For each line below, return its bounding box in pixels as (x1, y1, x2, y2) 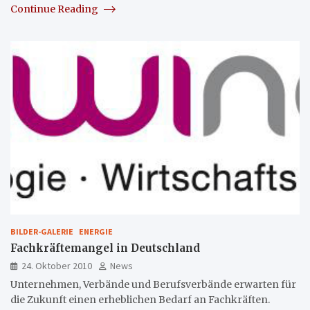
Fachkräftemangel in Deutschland (10, 241, 200, 255)
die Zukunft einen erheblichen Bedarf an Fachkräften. (10, 293, 270, 306)
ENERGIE (79, 226, 113, 237)
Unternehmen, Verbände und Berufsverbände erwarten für (10, 277, 296, 291)
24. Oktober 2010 (21, 259, 92, 272)
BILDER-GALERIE (10, 226, 73, 237)
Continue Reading (10, 2, 100, 15)
